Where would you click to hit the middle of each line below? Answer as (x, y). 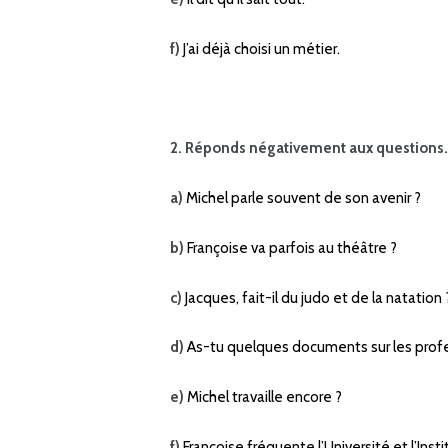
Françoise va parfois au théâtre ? (290, 247)
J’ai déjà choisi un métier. (260, 48)
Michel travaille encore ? (263, 397)
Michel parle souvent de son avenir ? (302, 198)
